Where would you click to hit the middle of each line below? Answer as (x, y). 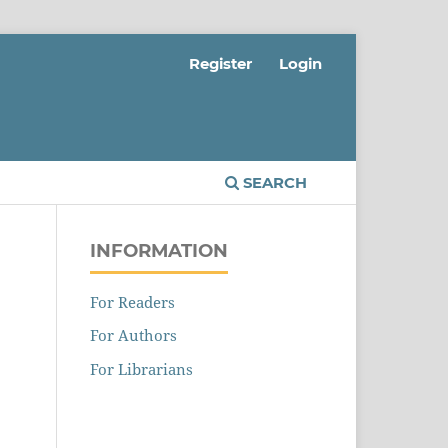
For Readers (133, 301)
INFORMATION (159, 250)
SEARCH (272, 183)
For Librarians (142, 368)
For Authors (134, 335)
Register (220, 63)
